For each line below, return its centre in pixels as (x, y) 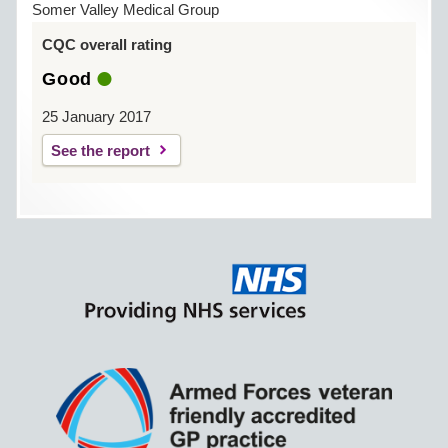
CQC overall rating (107, 44)
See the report (100, 150)
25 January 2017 (96, 116)
